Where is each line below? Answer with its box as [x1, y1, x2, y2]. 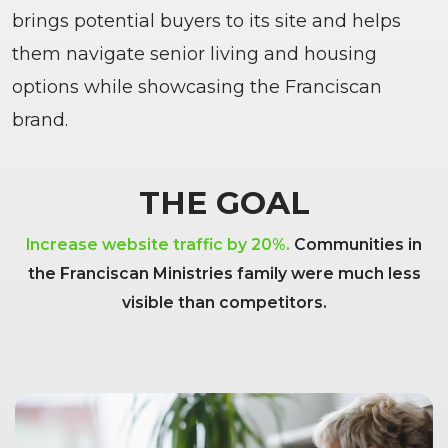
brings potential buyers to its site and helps [12, 10, 401, 32]
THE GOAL [138, 184, 310, 222]
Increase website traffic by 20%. [26, 235, 290, 254]
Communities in [290, 235, 422, 254]
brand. [12, 109, 68, 131]
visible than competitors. [121, 293, 327, 312]
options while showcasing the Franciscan [12, 76, 382, 98]
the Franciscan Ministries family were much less [27, 264, 421, 283]
